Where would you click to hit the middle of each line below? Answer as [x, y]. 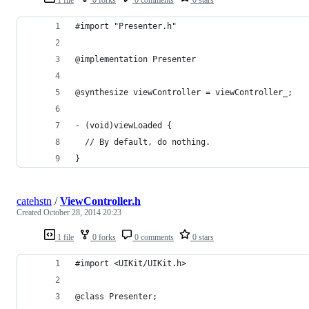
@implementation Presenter [136, 59]
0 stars [202, 237]
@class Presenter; [116, 296]
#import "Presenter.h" [126, 26]
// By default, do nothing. [143, 142]
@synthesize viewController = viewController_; [184, 92]
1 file [64, 237]
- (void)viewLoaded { [123, 125]
